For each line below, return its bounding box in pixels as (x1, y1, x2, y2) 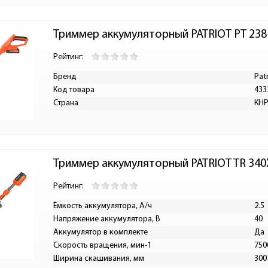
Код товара (53, 86, 95, 95)
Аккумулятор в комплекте (53, 228, 148, 237)
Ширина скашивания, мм (53, 254, 144, 263)
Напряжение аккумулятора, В (53, 215, 160, 224)
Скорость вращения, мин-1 (53, 241, 151, 250)
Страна (53, 99, 78, 108)
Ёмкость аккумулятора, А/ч (53, 202, 152, 211)
